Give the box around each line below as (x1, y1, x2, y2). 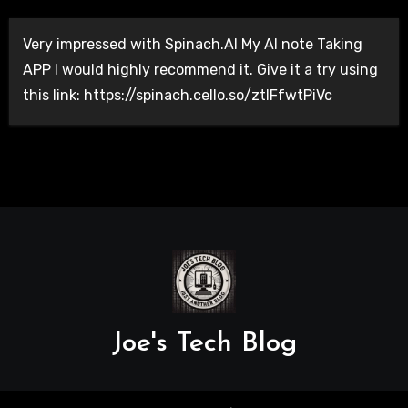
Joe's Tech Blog (111, 330, 297, 359)
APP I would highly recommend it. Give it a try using (22, 61, 378, 79)
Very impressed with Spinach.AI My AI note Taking (22, 36, 362, 54)
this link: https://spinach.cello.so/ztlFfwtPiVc (22, 87, 332, 105)
